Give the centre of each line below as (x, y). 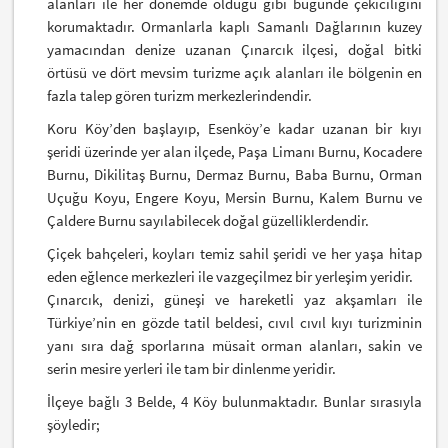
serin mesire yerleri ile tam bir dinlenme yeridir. (192, 368)
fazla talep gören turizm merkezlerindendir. (180, 95)
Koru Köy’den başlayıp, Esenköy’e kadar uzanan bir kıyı (235, 128)
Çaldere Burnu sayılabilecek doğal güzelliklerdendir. (208, 220)
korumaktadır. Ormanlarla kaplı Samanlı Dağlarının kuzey (235, 26)
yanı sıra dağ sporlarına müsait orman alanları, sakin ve (235, 345)
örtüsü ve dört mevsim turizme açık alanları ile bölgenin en (235, 72)
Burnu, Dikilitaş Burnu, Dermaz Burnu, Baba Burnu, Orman (235, 174)
